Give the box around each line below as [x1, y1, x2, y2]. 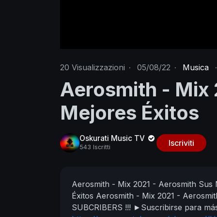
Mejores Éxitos [60, 100, 199, 124]
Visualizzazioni [69, 62, 125, 72]
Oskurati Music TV [79, 134, 147, 143]
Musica [183, 62, 209, 72]
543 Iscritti [79, 143, 110, 151]
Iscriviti [168, 138, 194, 148]
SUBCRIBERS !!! [72, 202, 133, 213]
